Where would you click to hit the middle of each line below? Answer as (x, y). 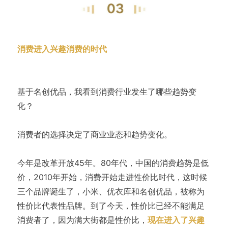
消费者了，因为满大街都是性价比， (82, 220)
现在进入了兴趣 (176, 220)
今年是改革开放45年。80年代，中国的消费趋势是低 (113, 163)
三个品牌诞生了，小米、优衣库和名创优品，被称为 (111, 192)
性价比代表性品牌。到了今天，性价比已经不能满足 (111, 206)
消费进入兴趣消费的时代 (62, 49)
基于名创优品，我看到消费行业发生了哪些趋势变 (107, 92)
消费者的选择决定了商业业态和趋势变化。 (94, 135)
